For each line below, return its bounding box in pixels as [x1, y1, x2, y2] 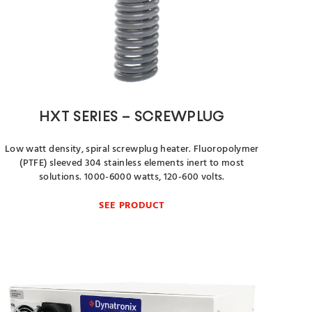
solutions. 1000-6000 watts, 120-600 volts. [38, 169, 225, 185]
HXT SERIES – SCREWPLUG [38, 110, 225, 125]
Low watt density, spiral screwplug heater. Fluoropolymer [5, 141, 259, 157]
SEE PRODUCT [99, 198, 165, 214]
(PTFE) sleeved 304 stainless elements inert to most [19, 155, 244, 171]
